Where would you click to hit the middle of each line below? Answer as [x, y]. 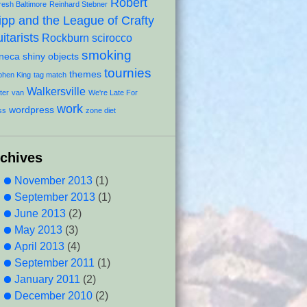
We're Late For [113, 93]
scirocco [112, 38]
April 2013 [39, 246]
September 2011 [54, 263]
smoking [107, 55]
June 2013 [40, 213]
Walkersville [56, 91]
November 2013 [53, 181]
